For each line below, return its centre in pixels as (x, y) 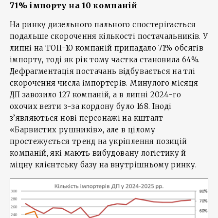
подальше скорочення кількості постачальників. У (109, 36)
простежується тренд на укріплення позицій (99, 142)
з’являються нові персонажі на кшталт (87, 118)
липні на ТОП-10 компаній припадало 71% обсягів (107, 48)
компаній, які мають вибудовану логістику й (98, 153)
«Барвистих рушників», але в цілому (82, 130)
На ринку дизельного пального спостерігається (103, 25)
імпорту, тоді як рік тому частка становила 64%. (105, 60)
